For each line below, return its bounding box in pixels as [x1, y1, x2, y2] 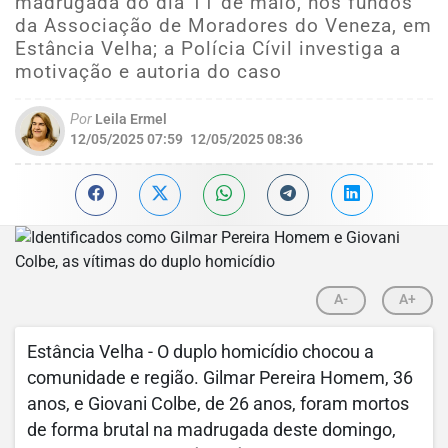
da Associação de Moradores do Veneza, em [15, 14, 432, 37]
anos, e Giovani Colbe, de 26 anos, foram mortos [27, 394, 409, 414]
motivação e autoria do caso [15, 60, 282, 83]
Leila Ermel [92, 111, 167, 128]
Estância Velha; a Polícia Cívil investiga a [15, 37, 401, 60]
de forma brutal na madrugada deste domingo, [27, 420, 396, 440]
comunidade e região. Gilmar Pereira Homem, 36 [27, 368, 413, 388]
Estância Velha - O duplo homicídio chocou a [27, 342, 374, 362]
